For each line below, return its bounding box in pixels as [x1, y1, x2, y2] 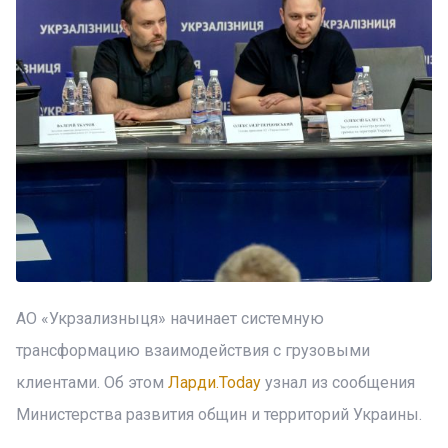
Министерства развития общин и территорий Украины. [16, 405, 422, 424]
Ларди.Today [168, 373, 261, 392]
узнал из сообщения [261, 373, 415, 392]
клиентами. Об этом [16, 373, 168, 392]
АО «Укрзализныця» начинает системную [16, 309, 324, 328]
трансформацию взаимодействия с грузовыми [16, 341, 370, 360]
